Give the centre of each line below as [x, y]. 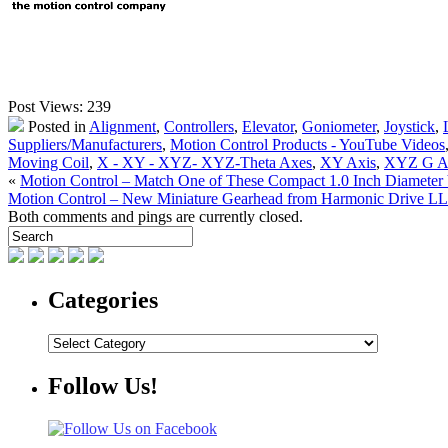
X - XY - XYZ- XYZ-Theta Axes [204, 163]
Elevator [268, 127]
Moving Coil [48, 163]
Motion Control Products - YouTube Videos [307, 145]
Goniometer [339, 127]
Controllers [199, 127]
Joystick [409, 127]
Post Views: [45, 107]
